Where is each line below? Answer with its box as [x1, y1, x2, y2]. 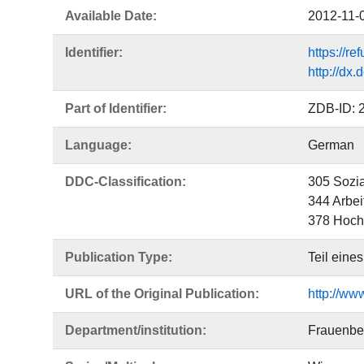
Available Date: [65, 9, 157, 23]
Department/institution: [65, 323, 206, 337]
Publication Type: [65, 250, 172, 264]
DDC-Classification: [65, 175, 186, 188]
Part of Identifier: [65, 102, 167, 115]
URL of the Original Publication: [65, 287, 259, 301]
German [307, 138, 354, 152]
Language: [65, 138, 132, 152]
